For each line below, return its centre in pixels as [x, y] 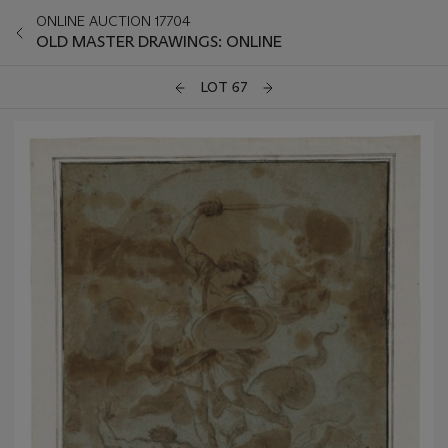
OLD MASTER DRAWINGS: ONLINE [159, 41]
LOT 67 [224, 87]
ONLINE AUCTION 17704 [113, 21]
